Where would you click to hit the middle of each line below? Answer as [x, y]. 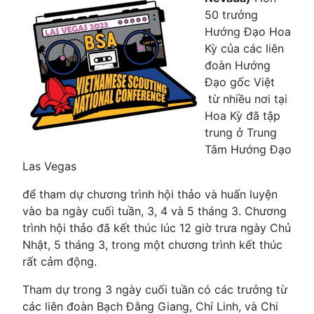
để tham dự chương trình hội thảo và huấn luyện [150, 194]
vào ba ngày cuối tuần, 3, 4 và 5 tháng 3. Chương [155, 211]
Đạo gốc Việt [240, 82]
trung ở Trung [241, 133]
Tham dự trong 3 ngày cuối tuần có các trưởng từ [155, 290]
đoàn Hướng [238, 66]
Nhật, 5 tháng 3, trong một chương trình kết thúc [152, 245]
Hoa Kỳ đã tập [243, 116]
